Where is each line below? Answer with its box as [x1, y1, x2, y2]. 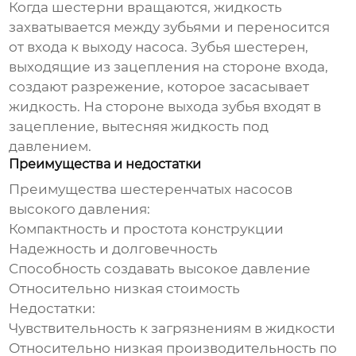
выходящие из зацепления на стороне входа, [9, 59, 329, 75]
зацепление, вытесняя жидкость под [9, 118, 269, 135]
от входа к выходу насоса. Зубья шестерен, [9, 39, 309, 56]
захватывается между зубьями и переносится [9, 19, 331, 36]
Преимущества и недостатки [9, 157, 202, 172]
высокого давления [9, 201, 148, 218]
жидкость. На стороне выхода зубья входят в [9, 99, 322, 115]
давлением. [9, 138, 92, 155]
